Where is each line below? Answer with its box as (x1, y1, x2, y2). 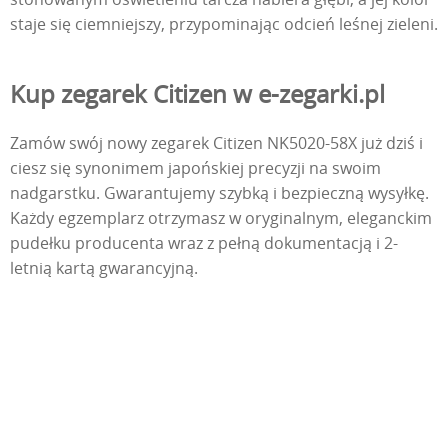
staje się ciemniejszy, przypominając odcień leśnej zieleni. (10, 13, 438, 36)
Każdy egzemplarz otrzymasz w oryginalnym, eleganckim (10, 207, 432, 230)
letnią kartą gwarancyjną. (10, 257, 198, 280)
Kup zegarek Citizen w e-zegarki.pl (10, 77, 385, 111)
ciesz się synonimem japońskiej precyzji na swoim (10, 157, 381, 180)
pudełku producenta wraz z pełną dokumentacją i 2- (10, 232, 398, 255)
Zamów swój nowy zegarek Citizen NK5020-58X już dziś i (10, 132, 423, 155)
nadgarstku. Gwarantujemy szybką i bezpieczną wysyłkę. (10, 182, 429, 205)
